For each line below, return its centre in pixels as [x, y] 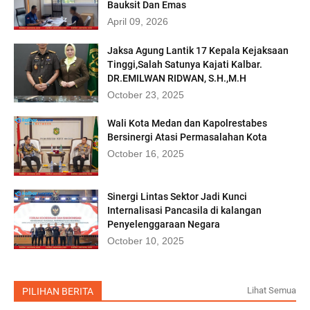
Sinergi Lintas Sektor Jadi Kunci [177, 196]
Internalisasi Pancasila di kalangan [185, 210]
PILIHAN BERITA [58, 291]
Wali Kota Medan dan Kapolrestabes [188, 124]
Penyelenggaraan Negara [164, 224]
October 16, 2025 [146, 154]
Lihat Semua [272, 290]
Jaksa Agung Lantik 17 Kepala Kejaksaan [198, 50]
